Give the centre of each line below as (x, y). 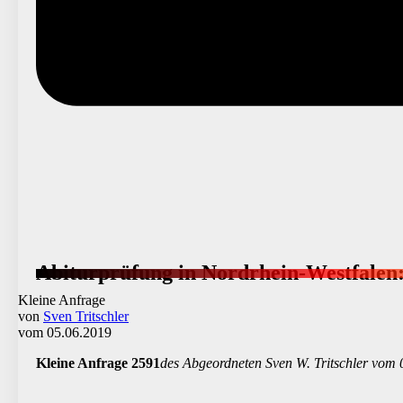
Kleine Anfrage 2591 (98, 363)
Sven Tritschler (86, 316)
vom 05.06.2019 (65, 332)
